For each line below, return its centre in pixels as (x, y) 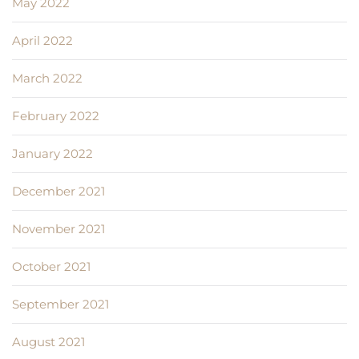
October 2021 (51, 267)
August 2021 (48, 342)
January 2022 (52, 154)
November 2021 (58, 229)
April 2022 (42, 41)
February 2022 (56, 116)
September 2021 (61, 305)
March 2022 (47, 79)
